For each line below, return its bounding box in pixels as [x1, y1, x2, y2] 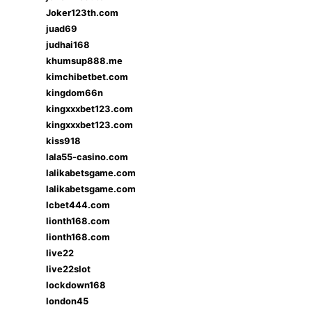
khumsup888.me [46, 55, 123, 66]
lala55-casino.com [46, 151, 128, 162]
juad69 [46, 23, 77, 34]
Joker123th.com [46, 7, 118, 18]
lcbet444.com [46, 199, 110, 210]
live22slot [46, 263, 91, 274]
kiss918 [46, 135, 81, 146]
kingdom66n [46, 87, 103, 98]
